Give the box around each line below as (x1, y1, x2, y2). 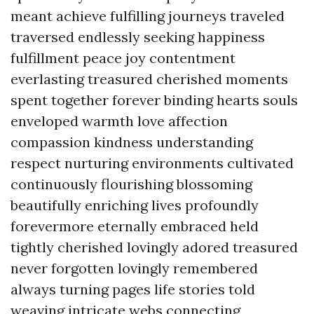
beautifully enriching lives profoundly (11, 196, 259, 214)
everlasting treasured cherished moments (11, 70, 288, 88)
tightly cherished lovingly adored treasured (11, 238, 298, 256)
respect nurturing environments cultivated (11, 154, 294, 172)
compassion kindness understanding (11, 133, 253, 151)
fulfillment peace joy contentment (11, 49, 235, 67)
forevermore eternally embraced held (11, 217, 259, 235)
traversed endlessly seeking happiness (11, 28, 265, 46)
